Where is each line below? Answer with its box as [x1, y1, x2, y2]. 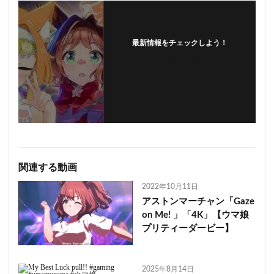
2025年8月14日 [141, 265, 194, 273]
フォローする [157, 54, 202, 62]
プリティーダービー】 [141, 223, 234, 233]
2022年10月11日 [141, 182, 198, 190]
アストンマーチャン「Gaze [141, 196, 254, 206]
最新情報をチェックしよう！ [131, 39, 228, 46]
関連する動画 [18, 162, 77, 172]
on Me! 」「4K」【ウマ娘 [141, 210, 249, 220]
